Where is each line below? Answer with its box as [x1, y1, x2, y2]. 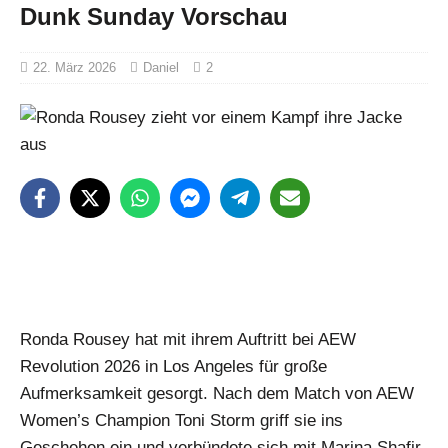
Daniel [143, 60, 179, 75]
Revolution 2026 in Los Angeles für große [20, 357, 327, 377]
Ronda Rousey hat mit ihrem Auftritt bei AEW [20, 330, 356, 350]
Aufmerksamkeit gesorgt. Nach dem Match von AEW [20, 384, 414, 404]
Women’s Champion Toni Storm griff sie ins [20, 411, 343, 431]
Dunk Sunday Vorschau [20, 3, 288, 30]
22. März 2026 [33, 60, 116, 75]
